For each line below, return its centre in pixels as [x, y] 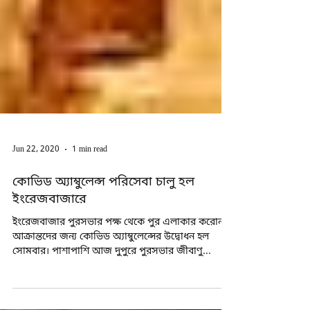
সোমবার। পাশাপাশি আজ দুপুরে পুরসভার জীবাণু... [112, 279]
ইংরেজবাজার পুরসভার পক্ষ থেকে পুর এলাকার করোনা [119, 250]
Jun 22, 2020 [36, 177]
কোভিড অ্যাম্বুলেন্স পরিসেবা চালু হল [103, 210]
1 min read [90, 177]
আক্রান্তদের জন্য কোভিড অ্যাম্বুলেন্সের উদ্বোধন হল [111, 265]
